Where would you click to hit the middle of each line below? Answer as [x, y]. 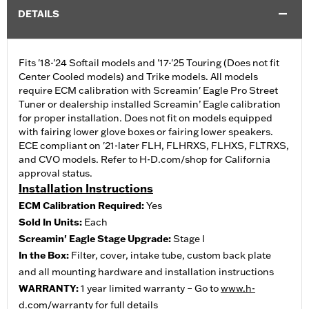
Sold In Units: [51, 222]
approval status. [56, 173]
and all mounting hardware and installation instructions [146, 272]
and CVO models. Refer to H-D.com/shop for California [144, 160]
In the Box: [45, 256]
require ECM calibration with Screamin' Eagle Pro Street [148, 91]
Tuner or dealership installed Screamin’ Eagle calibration [150, 104]
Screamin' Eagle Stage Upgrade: [96, 239]
